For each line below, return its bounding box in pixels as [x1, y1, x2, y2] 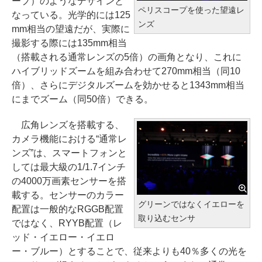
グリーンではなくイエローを [138, 199, 244, 209]
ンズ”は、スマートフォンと [12, 148, 127, 158]
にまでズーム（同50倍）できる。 [12, 94, 153, 105]
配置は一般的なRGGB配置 [12, 204, 123, 215]
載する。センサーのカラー [12, 190, 124, 201]
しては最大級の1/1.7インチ [12, 162, 126, 173]
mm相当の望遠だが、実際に [12, 24, 130, 35]
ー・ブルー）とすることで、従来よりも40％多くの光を [12, 246, 247, 257]
